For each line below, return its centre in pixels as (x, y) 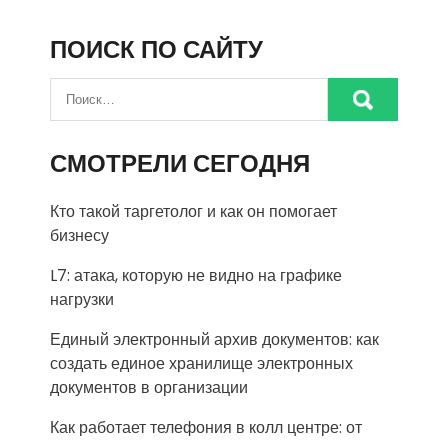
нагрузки (82, 299)
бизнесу (79, 235)
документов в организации (149, 387)
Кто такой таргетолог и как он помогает (193, 211)
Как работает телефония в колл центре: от (206, 427)
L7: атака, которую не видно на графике (196, 275)
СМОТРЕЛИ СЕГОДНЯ (180, 163)
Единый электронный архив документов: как (214, 339)
